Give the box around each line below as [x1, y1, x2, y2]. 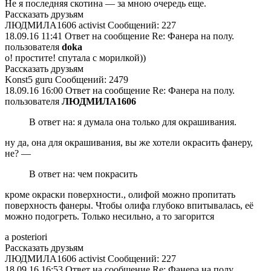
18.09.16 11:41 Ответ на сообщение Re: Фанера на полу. [5, 31, 234, 41]
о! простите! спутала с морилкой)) [5, 53, 146, 63]
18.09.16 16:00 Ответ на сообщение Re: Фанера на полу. [5, 85, 235, 96]
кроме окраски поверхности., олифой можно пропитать [5, 189, 235, 200]
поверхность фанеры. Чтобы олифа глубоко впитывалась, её [5, 200, 253, 211]
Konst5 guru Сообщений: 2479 [5, 74, 128, 85]
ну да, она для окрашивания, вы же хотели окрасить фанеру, [5, 137, 253, 148]
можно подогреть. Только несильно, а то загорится [5, 211, 214, 221]
